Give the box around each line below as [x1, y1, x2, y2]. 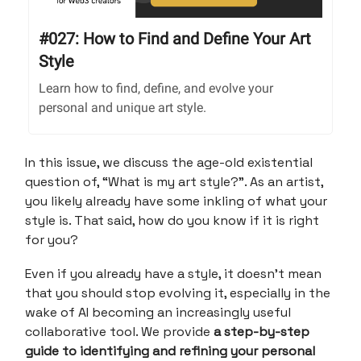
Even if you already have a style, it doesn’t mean [25, 264, 322, 282]
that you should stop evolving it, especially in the [25, 284, 330, 301]
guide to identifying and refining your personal [25, 342, 315, 359]
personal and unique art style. [39, 99, 206, 115]
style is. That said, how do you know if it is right [25, 211, 319, 229]
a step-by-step [214, 322, 309, 340]
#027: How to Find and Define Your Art [39, 28, 311, 48]
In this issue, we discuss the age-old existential [25, 153, 313, 171]
